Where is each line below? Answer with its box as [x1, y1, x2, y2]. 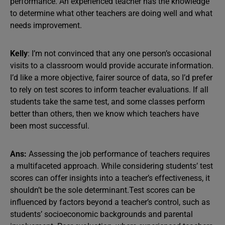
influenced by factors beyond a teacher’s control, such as [10, 197, 210, 207]
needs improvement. [10, 21, 82, 30]
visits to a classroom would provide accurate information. [10, 61, 213, 70]
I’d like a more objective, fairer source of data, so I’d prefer [10, 73, 212, 82]
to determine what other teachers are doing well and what [10, 9, 212, 18]
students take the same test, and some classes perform [10, 97, 205, 106]
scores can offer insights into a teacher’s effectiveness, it [10, 173, 210, 183]
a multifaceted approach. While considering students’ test [10, 161, 213, 171]
